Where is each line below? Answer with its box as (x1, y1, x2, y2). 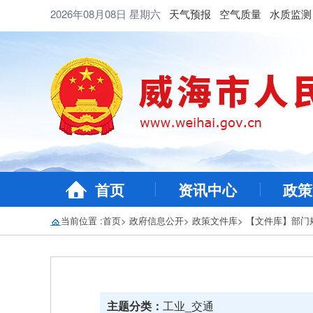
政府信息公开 (129, 214, 184, 227)
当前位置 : (61, 214, 103, 227)
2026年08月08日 (50, 6, 129, 21)
